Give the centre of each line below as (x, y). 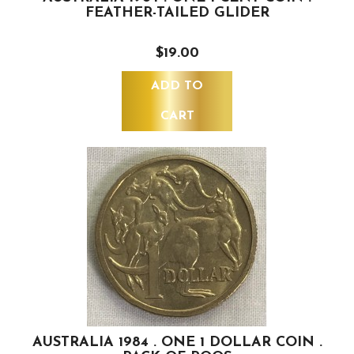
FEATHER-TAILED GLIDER (177, 13)
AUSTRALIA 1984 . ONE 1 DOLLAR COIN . (177, 343)
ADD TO (177, 87)
